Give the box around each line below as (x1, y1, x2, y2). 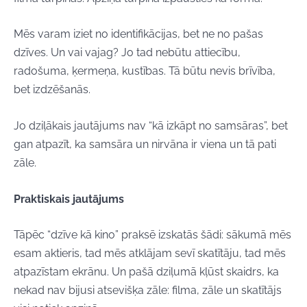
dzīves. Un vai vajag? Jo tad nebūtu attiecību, (14, 46, 241, 60)
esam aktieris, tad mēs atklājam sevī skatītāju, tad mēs (14, 247, 286, 260)
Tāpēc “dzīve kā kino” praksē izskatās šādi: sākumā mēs (14, 228, 291, 242)
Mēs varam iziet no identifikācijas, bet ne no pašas (14, 27, 263, 41)
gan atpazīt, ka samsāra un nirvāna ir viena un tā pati (14, 137, 276, 151)
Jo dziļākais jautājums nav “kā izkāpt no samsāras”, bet (14, 119, 288, 132)
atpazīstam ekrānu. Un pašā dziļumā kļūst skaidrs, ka (14, 265, 279, 279)
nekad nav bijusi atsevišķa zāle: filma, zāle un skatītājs (14, 284, 282, 297)
